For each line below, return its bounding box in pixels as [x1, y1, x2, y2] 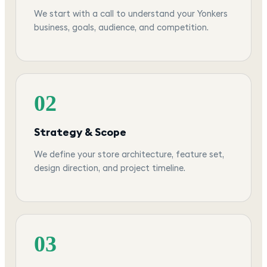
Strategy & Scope [34, 125, 126, 139]
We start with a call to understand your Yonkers [34, 8, 228, 20]
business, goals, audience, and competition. [34, 21, 209, 33]
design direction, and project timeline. [34, 162, 185, 174]
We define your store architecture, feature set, [34, 148, 224, 160]
